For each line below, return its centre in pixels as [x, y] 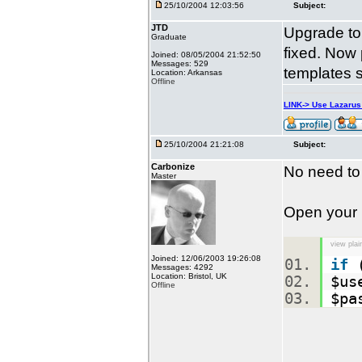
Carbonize [173, 166]
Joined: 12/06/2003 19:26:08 [206, 258]
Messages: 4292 [182, 267]
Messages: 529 [180, 63]
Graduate [169, 37]
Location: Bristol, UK [189, 276]
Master [164, 176]
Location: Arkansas [187, 72]
